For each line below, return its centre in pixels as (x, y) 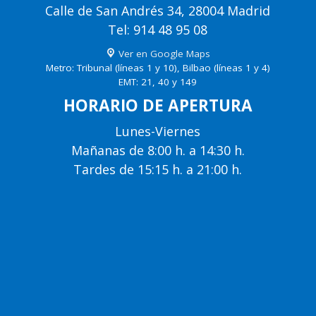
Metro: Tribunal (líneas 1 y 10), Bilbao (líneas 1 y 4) (158, 68)
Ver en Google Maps (163, 54)
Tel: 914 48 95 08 (158, 30)
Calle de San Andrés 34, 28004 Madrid (158, 11)
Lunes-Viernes (158, 131)
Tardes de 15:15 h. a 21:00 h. (158, 169)
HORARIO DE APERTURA (158, 105)
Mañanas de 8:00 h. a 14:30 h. (158, 150)
